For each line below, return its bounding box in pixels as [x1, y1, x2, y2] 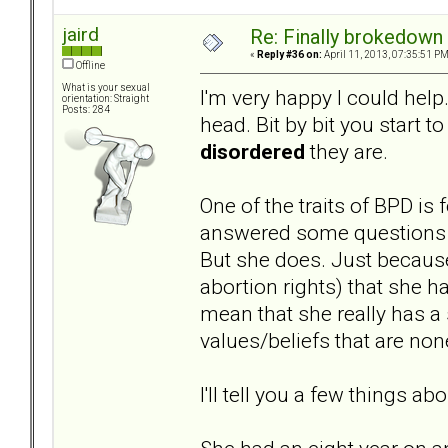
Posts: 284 [62, 104, 110, 116]
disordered [200, 138, 305, 164]
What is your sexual [62, 82, 150, 94]
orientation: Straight [62, 93, 149, 105]
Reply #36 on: [257, 49, 322, 61]
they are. [305, 138, 388, 164]
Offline [74, 60, 105, 72]
